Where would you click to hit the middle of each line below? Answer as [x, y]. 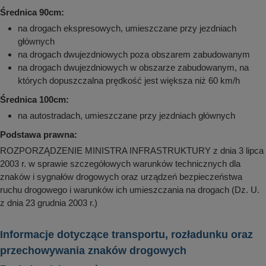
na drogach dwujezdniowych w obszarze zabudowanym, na [133, 68]
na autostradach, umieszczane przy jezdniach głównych [126, 116]
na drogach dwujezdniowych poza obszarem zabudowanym [134, 55]
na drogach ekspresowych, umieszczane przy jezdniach [127, 28]
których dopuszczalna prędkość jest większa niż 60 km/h [129, 81]
